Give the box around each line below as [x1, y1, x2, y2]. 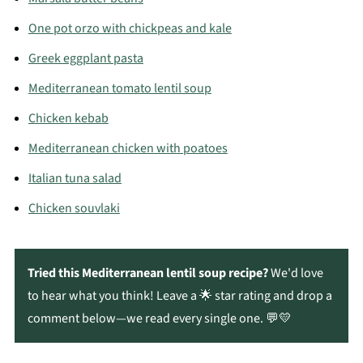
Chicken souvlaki [28, 199, 120, 217]
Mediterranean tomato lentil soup [28, 79, 211, 97]
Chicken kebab [28, 109, 109, 127]
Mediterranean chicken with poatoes [28, 139, 228, 157]
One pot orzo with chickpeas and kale [28, 19, 232, 37]
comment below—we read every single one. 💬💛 [27, 309, 292, 327]
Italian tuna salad [28, 169, 122, 187]
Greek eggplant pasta [28, 49, 143, 67]
